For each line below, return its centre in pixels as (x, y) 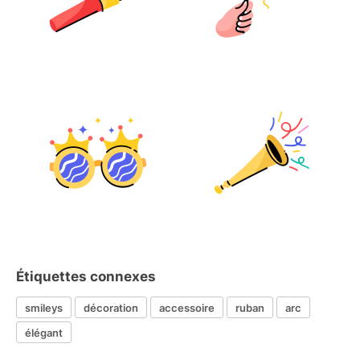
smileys (44, 307)
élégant (44, 332)
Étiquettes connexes (86, 276)
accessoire (187, 307)
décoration (111, 307)
